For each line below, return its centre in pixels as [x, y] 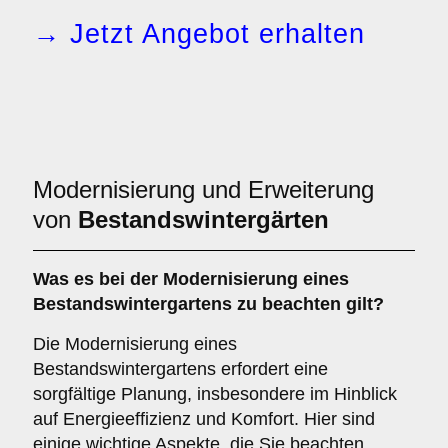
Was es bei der [98, 279]
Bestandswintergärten [203, 219]
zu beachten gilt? [308, 304]
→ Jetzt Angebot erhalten [199, 34]
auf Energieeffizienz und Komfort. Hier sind [204, 419]
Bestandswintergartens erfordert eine [180, 369]
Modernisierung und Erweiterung [203, 189]
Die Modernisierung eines [135, 344]
